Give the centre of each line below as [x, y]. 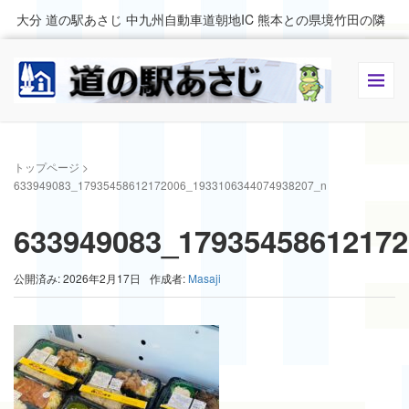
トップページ [47, 167]
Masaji [204, 278]
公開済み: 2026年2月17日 [77, 278]
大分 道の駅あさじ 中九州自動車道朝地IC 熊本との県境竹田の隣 [197, 19]
